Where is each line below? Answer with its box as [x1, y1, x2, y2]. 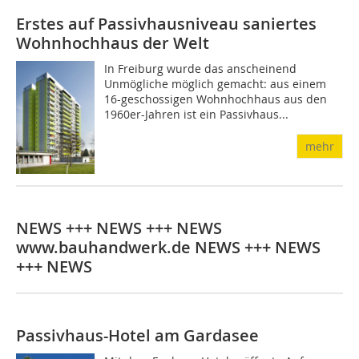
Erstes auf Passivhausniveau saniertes [16, 12, 317, 34]
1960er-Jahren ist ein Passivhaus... [104, 106, 289, 122]
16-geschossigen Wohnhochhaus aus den [104, 91, 328, 107]
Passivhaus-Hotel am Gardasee [16, 324, 259, 346]
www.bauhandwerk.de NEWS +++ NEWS [16, 236, 321, 258]
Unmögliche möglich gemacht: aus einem [104, 75, 327, 91]
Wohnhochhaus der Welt [16, 31, 209, 54]
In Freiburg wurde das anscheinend [104, 60, 297, 76]
